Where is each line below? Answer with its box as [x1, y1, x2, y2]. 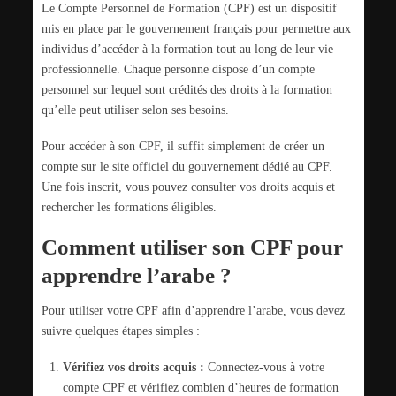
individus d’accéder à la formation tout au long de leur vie [41, 42, 333, 57]
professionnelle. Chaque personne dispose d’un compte [41, 62, 315, 77]
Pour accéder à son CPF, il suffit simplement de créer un [41, 138, 324, 153]
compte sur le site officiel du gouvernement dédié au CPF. [41, 158, 332, 173]
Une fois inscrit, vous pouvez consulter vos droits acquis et [41, 179, 335, 194]
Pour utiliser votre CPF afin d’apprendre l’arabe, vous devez [41, 303, 345, 318]
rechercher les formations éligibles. [41, 199, 217, 214]
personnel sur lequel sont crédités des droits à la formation [41, 82, 332, 97]
